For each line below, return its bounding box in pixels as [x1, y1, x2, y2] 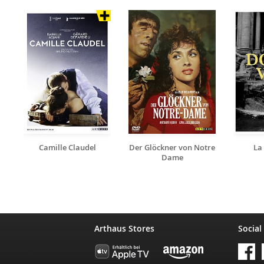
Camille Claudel [38, 142, 96, 153]
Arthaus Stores [94, 223, 154, 234]
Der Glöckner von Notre [129, 142, 215, 153]
